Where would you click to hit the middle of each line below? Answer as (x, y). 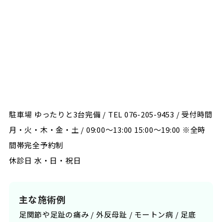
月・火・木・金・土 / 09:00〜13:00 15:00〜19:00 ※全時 (107, 129)
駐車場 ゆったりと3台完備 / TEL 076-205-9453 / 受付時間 (111, 114)
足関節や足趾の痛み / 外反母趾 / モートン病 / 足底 (107, 214)
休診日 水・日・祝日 (45, 160)
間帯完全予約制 (36, 145)
